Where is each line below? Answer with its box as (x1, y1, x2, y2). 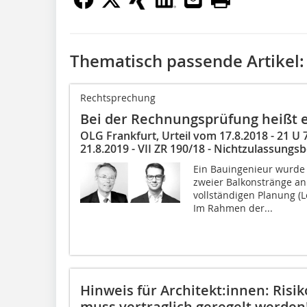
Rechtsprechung (80, 90, 156, 104)
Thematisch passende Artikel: (70, 49, 304, 72)
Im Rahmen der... (193, 201, 273, 214)
